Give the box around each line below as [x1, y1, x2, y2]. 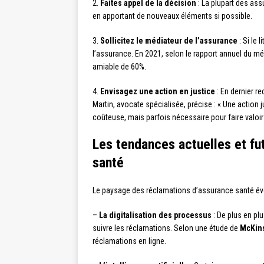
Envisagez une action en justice [100, 87, 215, 97]
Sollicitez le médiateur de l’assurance [100, 36, 237, 46]
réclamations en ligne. [93, 236, 166, 246]
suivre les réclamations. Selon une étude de [93, 223, 240, 233]
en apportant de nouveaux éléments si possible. [93, 11, 252, 21]
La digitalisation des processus [99, 210, 212, 220]
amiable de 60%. [93, 62, 146, 72]
